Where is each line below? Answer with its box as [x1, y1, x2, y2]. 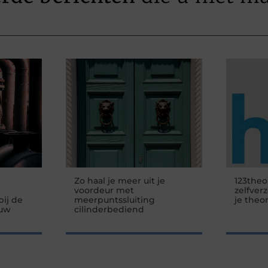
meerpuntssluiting [74, 194, 155, 205]
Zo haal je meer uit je [74, 175, 165, 186]
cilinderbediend [74, 203, 144, 215]
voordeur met [74, 184, 134, 196]
